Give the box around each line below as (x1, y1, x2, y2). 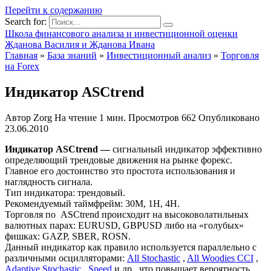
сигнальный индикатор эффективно (113, 143, 262, 154)
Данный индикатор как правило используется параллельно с (5, 241, 256, 252)
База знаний (47, 50, 97, 60)
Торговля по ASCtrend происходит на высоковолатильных (5, 209, 249, 220)
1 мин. (97, 112, 126, 123)
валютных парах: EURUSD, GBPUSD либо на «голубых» (5, 220, 244, 230)
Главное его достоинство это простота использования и (5, 165, 235, 176)
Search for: (5, 16, 47, 27)
